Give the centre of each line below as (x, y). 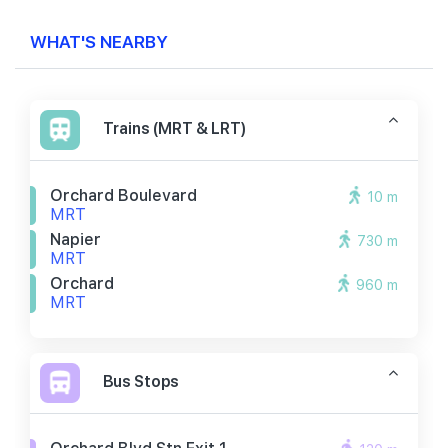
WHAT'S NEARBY (99, 40)
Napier (75, 239)
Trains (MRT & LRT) (174, 128)
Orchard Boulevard (123, 195)
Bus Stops (141, 381)
